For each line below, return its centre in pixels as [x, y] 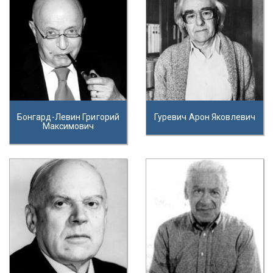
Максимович [68, 126]
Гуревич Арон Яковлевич [205, 117]
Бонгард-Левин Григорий [68, 117]
